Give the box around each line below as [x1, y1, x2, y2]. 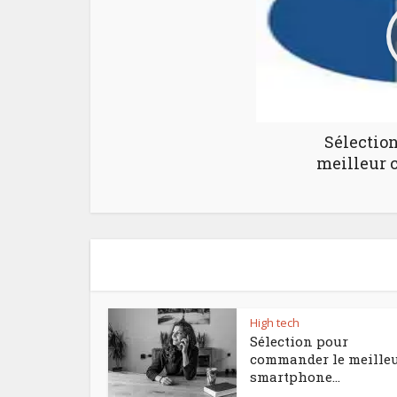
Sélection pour [250, 332, 348, 350]
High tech [250, 315, 300, 331]
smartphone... [250, 368, 340, 385]
